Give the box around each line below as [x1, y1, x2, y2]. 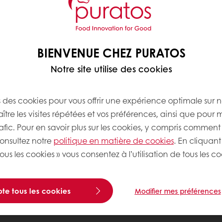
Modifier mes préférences [134, 185, 221, 196]
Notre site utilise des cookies [50, 62, 172, 75]
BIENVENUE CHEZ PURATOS [37, 44, 185, 61]
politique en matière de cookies [53, 134, 174, 146]
